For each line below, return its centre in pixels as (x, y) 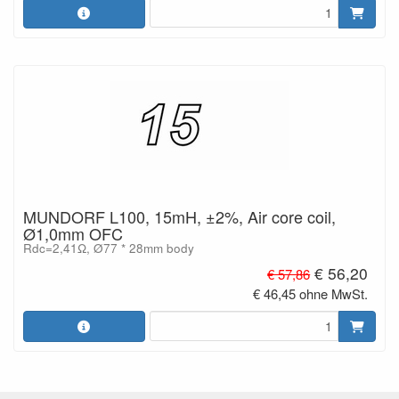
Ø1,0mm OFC (73, 233)
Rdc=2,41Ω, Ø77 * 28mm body (109, 248)
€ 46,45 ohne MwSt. (311, 293)
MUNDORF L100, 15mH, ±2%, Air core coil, (179, 216)
